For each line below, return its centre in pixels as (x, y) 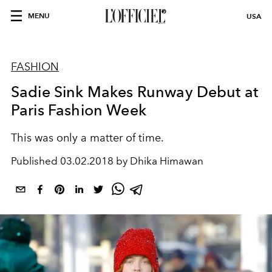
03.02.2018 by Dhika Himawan (132, 161)
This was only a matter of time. (87, 138)
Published (36, 161)
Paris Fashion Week (79, 110)
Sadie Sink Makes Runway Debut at (135, 92)
